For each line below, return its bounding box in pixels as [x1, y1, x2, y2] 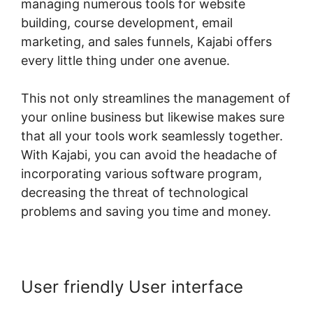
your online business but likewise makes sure [21, 110, 284, 125]
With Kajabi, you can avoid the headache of [21, 147, 277, 163]
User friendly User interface [21, 277, 243, 298]
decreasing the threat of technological [21, 185, 248, 201]
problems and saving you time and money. [21, 204, 271, 219]
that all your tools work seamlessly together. [21, 129, 283, 144]
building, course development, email [21, 15, 233, 31]
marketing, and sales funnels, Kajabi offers [21, 34, 272, 50]
